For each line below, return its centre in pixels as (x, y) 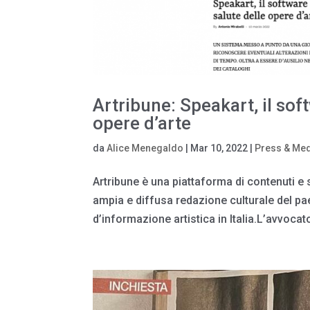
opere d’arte (142, 123)
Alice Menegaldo (145, 148)
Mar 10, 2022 (219, 148)
